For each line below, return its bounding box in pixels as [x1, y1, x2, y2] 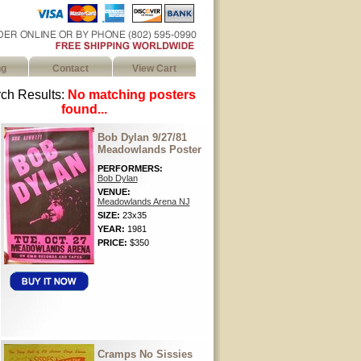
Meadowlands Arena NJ [97, 197, 190, 206]
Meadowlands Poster [97, 143, 201, 156]
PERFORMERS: [97, 164, 163, 173]
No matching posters [67, 88, 196, 102]
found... [61, 102, 107, 116]
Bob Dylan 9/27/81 [97, 131, 187, 143]
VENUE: [97, 187, 131, 197]
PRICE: [97, 238, 130, 247]
